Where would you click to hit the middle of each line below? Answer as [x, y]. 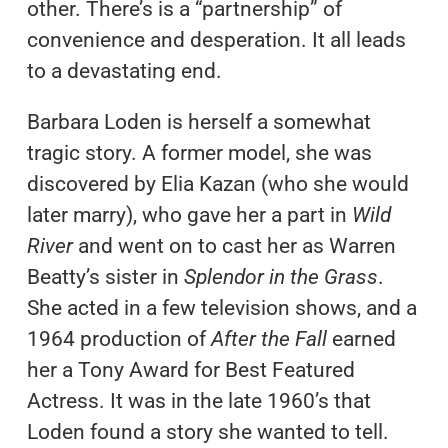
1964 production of [118, 338]
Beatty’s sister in [105, 276]
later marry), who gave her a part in [189, 214]
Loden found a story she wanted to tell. [207, 431]
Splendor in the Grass [280, 276]
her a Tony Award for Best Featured [190, 369]
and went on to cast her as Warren [236, 245]
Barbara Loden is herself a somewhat [198, 121]
